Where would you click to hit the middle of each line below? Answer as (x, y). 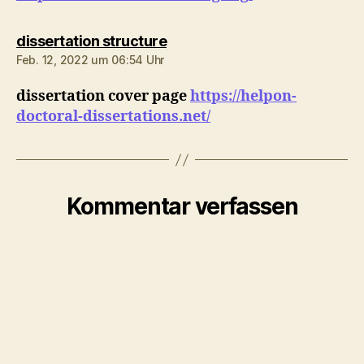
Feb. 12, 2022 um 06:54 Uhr (90, 60)
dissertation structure (91, 41)
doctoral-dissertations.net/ (113, 117)
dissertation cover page (103, 97)
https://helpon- (243, 97)
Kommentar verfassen (182, 207)
